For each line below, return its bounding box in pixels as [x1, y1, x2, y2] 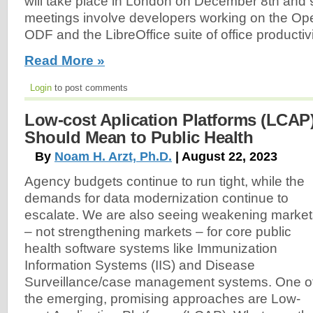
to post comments [52, 82, 128, 93]
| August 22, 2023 [172, 149, 277, 163]
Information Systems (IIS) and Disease [24, 257, 255, 272]
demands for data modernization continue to [24, 190, 289, 205]
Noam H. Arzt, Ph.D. [54, 149, 172, 163]
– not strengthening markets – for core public [24, 224, 291, 239]
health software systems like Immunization [24, 240, 277, 256]
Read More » [24, 52, 105, 68]
